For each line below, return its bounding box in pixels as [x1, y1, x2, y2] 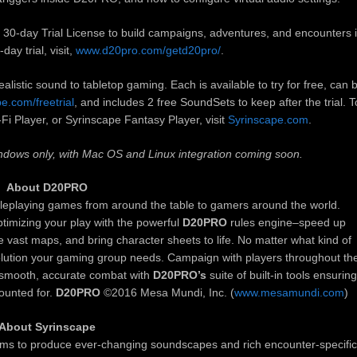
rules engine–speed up [227, 216, 346, 229]
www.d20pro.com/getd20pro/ [76, 43, 221, 57]
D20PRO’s [152, 269, 206, 282]
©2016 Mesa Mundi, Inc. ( [100, 286, 234, 300]
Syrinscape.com [227, 112, 308, 126]
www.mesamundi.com [234, 286, 344, 300]
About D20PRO [6, 181, 88, 194]
